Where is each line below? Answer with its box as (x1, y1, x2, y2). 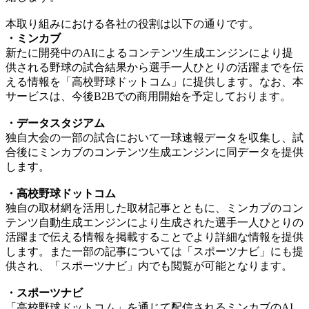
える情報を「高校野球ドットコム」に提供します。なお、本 (6, 75, 303, 88)
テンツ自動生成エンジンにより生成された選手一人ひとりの (6, 216, 303, 228)
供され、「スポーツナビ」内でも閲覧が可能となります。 (6, 259, 292, 272)
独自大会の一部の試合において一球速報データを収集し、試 (6, 131, 303, 143)
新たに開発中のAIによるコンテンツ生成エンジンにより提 (6, 46, 293, 59)
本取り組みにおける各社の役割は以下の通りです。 (6, 17, 259, 30)
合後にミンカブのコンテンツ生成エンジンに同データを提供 (6, 146, 303, 158)
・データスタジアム (6, 117, 105, 129)
